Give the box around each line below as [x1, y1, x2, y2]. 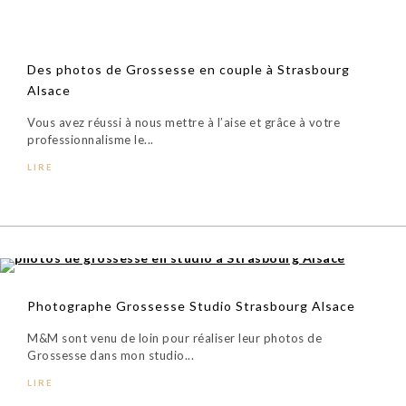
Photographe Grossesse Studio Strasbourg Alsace [27, 298, 355, 314]
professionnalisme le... [27, 132, 154, 148]
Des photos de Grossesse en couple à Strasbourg [27, 62, 350, 78]
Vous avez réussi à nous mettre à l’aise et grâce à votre [27, 115, 340, 130]
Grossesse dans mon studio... [27, 348, 194, 363]
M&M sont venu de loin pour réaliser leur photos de [27, 331, 322, 346]
